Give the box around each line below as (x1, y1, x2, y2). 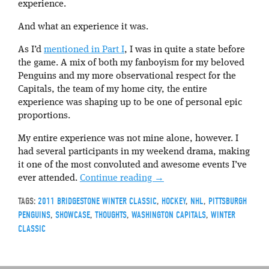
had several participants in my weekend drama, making (18, 147, 250, 157)
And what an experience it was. (18, 22, 148, 32)
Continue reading (80, 173, 154, 183)
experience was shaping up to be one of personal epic (18, 97, 242, 107)
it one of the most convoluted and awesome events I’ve (18, 160, 247, 170)
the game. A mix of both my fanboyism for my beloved (18, 58, 244, 68)
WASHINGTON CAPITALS (131, 209, 206, 220)
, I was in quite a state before (124, 44, 245, 55)
